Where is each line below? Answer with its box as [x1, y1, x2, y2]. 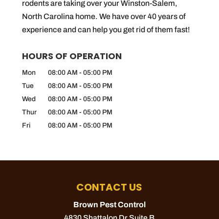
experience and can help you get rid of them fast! [22, 25, 190, 34]
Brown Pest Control [73, 200, 146, 209]
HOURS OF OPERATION [22, 50, 122, 63]
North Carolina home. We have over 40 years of [22, 12, 186, 21]
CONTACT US [76, 180, 143, 195]
